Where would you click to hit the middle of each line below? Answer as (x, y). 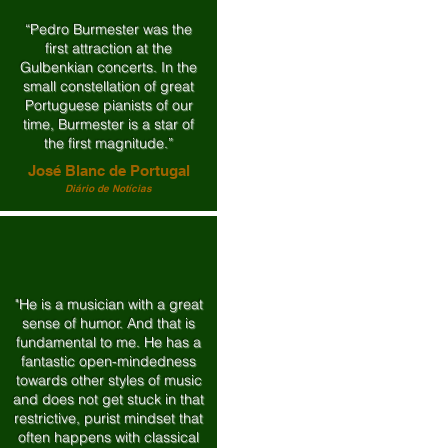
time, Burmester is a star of (108, 124)
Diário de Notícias (108, 188)
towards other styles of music (108, 380)
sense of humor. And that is (108, 323)
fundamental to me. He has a (108, 342)
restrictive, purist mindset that (108, 418)
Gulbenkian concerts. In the (108, 67)
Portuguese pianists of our (108, 105)
